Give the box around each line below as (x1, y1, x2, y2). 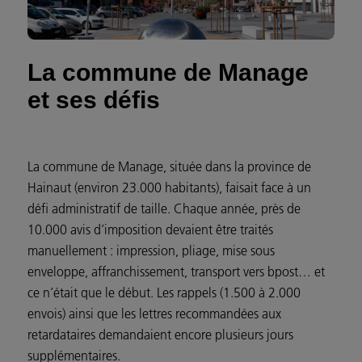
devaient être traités (162, 221, 273, 238)
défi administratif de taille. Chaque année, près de (27, 200, 301, 217)
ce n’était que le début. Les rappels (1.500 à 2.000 (27, 284, 301, 301)
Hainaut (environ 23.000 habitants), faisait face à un (27, 179, 311, 196)
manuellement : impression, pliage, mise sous (27, 242, 275, 259)
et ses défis (27, 86, 160, 114)
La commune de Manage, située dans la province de (27, 158, 311, 175)
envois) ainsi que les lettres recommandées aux (27, 305, 281, 322)
